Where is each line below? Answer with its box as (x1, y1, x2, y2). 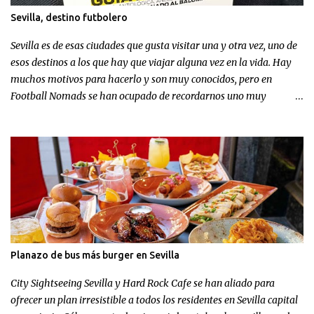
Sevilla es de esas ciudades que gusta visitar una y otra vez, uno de (11, 39, 297, 52)
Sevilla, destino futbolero (11, 11, 128, 23)
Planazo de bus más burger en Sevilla (11, 249, 179, 261)
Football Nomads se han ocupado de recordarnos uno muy (11, 89, 266, 102)
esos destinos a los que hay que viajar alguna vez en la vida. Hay (11, 55, 292, 69)
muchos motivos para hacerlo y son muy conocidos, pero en (11, 72, 272, 86)
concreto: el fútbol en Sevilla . (11, 106, 137, 119)
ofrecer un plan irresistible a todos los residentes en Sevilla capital (11, 293, 298, 306)
